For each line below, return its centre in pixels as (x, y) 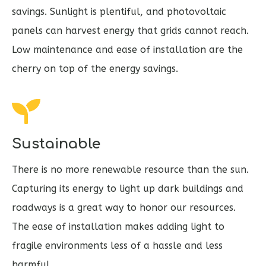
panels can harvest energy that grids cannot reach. (130, 31)
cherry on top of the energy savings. (95, 69)
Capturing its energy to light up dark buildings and (128, 189)
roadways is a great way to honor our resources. (124, 208)
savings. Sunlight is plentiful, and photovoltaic (119, 12)
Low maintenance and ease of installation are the (127, 50)
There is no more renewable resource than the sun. (130, 170)
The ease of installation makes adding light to (118, 227)
